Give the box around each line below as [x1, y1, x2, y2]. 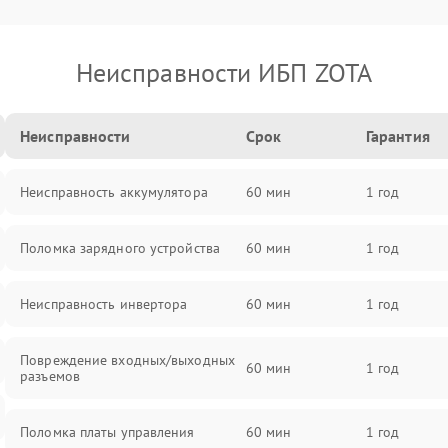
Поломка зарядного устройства [20, 239, 220, 257]
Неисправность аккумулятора [20, 183, 208, 201]
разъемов [20, 367, 80, 385]
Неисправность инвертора [20, 295, 188, 313]
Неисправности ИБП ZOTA [75, 56, 373, 89]
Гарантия [365, 126, 430, 146]
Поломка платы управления [20, 423, 195, 441]
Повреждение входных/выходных [20, 351, 235, 369]
